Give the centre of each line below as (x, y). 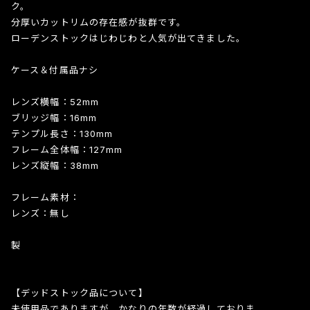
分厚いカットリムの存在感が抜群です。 (99, 22)
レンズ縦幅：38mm (55, 165)
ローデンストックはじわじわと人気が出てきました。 (128, 38)
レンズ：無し (40, 213)
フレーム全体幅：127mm (67, 149)
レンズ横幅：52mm (55, 101)
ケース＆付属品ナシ (55, 70)
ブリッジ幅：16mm (54, 117)
